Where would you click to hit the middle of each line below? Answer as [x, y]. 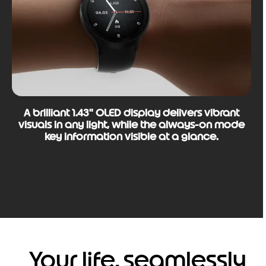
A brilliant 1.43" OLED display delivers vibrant [132, 113]
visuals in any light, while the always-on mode [132, 125]
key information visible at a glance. [132, 137]
